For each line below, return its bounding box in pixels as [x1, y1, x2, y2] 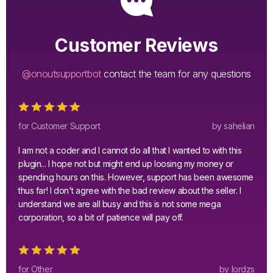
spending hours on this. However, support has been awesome [18, 171, 254, 182]
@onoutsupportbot [22, 67, 101, 80]
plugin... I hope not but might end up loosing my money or [18, 158, 234, 169]
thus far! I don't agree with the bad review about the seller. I [18, 185, 241, 196]
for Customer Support [18, 120, 101, 131]
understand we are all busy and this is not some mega [18, 198, 221, 209]
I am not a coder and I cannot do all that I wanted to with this [18, 144, 242, 155]
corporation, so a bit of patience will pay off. [18, 211, 183, 222]
